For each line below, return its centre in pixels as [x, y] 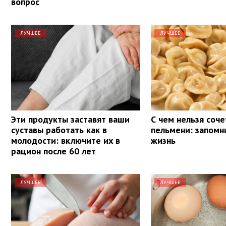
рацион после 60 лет [53, 151]
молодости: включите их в [66, 140]
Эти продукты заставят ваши [70, 119]
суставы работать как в [59, 130]
